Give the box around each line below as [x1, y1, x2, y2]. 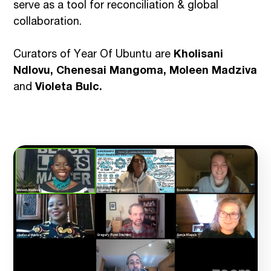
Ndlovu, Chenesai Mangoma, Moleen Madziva [13, 66, 258, 77]
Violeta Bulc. [35, 82, 103, 94]
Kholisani [174, 50, 224, 61]
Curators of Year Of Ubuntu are [13, 50, 174, 61]
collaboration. [13, 17, 82, 28]
